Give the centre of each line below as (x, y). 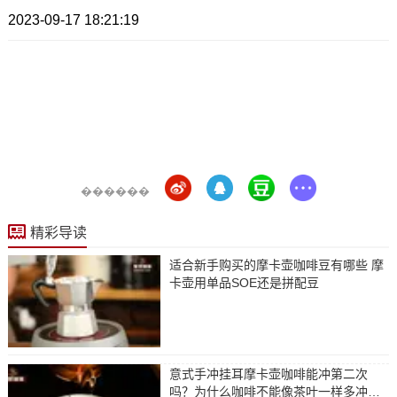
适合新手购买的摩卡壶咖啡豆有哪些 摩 (276, 265)
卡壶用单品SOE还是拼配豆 (244, 283)
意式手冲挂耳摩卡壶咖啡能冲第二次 (268, 374)
